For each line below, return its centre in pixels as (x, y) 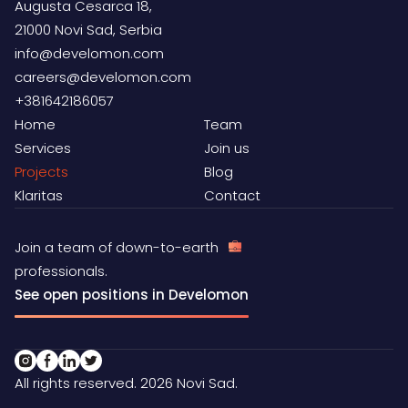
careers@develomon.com (103, 77)
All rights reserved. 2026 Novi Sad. (126, 383)
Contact (232, 196)
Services (43, 148)
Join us (227, 148)
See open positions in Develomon (132, 295)
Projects (41, 172)
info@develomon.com (89, 54)
